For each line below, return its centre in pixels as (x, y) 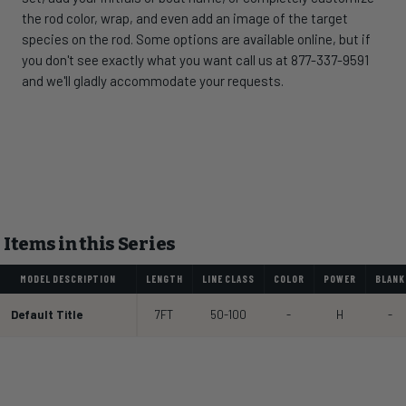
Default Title (47, 315)
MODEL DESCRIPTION (68, 279)
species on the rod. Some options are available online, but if (196, 39)
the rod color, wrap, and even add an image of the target (185, 19)
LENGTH (164, 279)
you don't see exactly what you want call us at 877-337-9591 (195, 60)
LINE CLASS (228, 279)
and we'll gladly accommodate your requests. (153, 81)
